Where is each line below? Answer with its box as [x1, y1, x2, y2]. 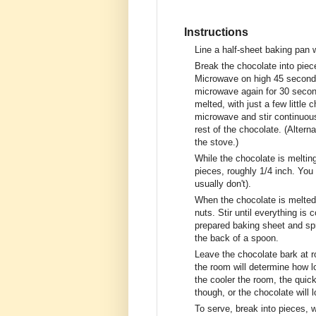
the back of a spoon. [195, 232, 279, 243]
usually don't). [195, 178, 251, 189]
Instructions [184, 25, 248, 38]
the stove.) [195, 136, 238, 147]
